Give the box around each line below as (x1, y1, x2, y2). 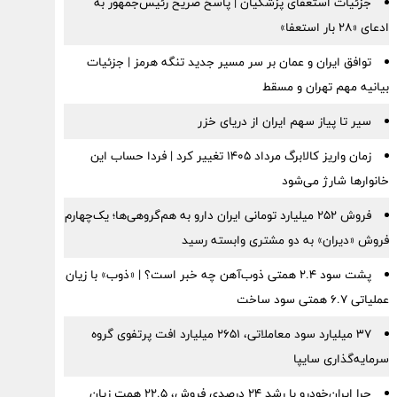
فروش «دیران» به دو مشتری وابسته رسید (181, 230, 389, 251)
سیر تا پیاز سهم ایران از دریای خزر (197, 111, 371, 132)
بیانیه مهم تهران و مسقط (261, 76, 389, 97)
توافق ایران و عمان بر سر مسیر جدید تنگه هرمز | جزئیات (86, 51, 371, 73)
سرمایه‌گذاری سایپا (292, 348, 389, 370)
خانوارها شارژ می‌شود (281, 170, 389, 191)
